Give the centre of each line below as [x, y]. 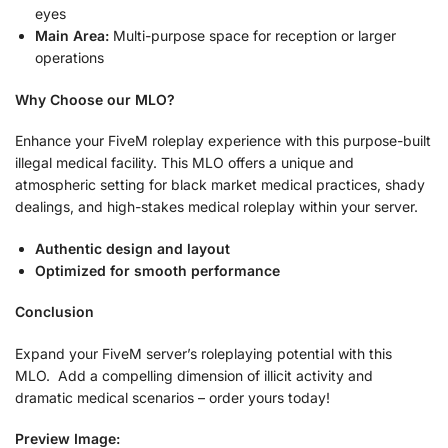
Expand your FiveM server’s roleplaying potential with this [203, 353]
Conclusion [54, 312]
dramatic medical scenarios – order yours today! [172, 397]
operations [69, 57]
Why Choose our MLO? [95, 99]
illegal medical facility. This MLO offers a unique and [184, 163]
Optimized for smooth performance [157, 270]
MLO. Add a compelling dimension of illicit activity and [194, 375]
